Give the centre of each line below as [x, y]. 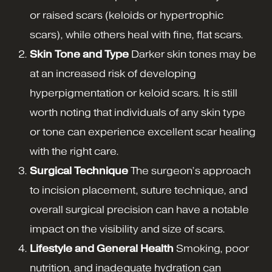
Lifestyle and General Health [102, 249]
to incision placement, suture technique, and [139, 191]
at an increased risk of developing [113, 74]
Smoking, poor [211, 249]
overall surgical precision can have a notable [139, 210]
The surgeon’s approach [189, 171]
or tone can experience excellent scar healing [143, 132]
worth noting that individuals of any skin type [138, 113]
